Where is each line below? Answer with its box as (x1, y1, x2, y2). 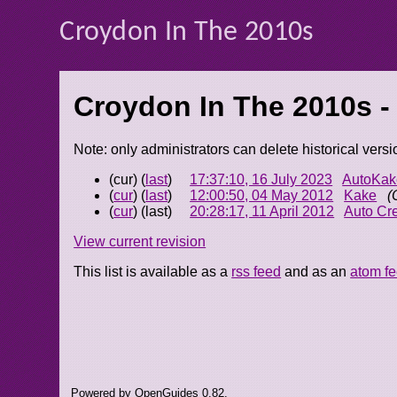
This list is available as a (74, 264, 232, 280)
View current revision (74, 234, 206, 250)
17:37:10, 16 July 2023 (190, 172, 333, 188)
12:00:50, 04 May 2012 (190, 188, 334, 204)
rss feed (231, 264, 282, 280)
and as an (281, 264, 351, 280)
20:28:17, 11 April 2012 (190, 204, 335, 220)
